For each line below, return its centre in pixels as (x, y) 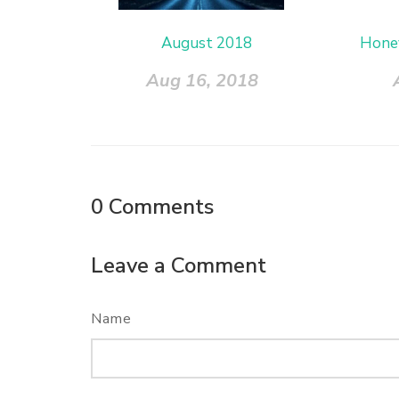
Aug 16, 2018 (203, 80)
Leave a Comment (179, 265)
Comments (161, 206)
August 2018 (207, 43)
